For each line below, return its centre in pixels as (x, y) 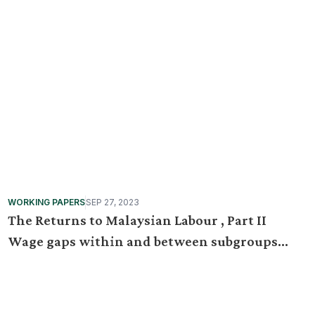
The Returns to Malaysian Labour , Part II (137, 220)
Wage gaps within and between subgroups (142, 241)
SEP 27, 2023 (112, 202)
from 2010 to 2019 (63, 262)
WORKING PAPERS (46, 202)
